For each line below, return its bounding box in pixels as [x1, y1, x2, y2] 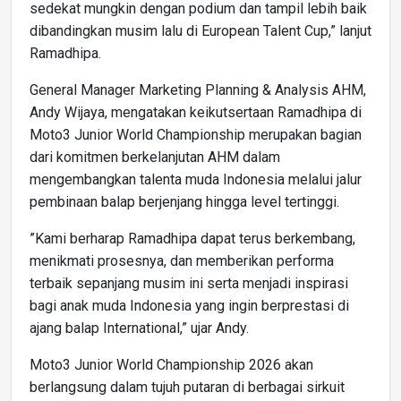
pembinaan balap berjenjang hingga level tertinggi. [30, 192, 339, 210]
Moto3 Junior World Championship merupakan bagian [30, 125, 362, 143]
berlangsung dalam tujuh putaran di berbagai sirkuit [30, 378, 345, 396]
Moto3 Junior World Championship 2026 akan [30, 355, 313, 373]
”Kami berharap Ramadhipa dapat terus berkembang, [30, 229, 355, 247]
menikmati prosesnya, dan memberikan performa [30, 252, 334, 269]
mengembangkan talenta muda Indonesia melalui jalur [30, 170, 362, 188]
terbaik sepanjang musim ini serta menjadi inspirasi [30, 274, 348, 292]
